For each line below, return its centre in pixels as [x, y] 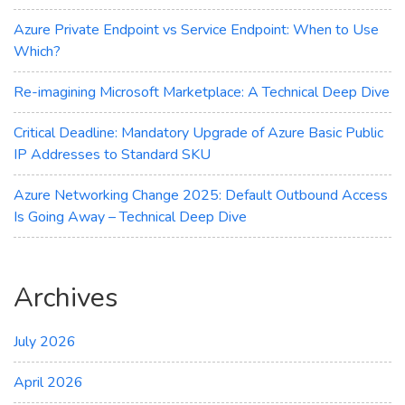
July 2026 [45, 341]
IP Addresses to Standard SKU [112, 154]
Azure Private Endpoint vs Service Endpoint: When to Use [196, 29]
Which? [37, 51]
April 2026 [48, 382]
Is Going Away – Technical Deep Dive [130, 217]
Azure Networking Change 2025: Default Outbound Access [201, 195]
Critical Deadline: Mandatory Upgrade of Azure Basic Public [198, 132]
